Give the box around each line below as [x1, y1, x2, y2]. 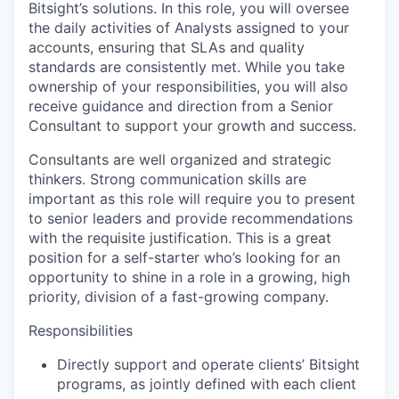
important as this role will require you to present [28, 190, 355, 208]
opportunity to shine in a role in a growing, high [28, 268, 350, 286]
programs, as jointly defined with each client [57, 375, 356, 393]
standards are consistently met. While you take [28, 58, 345, 76]
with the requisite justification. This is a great [28, 229, 331, 247]
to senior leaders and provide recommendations [28, 209, 353, 227]
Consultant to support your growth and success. [28, 117, 356, 134]
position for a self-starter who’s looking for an [28, 248, 340, 266]
